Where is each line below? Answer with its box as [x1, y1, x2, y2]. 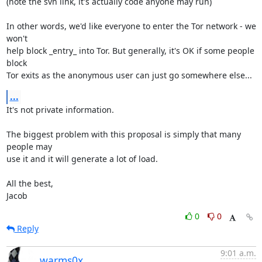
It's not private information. [6, 104, 114, 115]
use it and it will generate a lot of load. [6, 153, 158, 164]
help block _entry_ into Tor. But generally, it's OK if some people [6, 45, 254, 56]
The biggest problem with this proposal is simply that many [6, 129, 241, 140]
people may [6, 141, 52, 152]
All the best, [6, 178, 53, 189]
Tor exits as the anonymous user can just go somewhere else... [6, 70, 252, 81]
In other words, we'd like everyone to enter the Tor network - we [6, 20, 256, 32]
